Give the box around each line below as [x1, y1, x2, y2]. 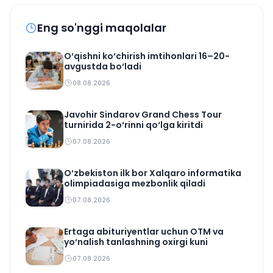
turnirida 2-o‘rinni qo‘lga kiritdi [64, 118, 203, 131]
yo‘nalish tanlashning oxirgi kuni [64, 235, 208, 248]
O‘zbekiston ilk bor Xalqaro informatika [64, 166, 241, 179]
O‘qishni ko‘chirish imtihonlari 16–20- [64, 49, 230, 62]
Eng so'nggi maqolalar [37, 19, 166, 35]
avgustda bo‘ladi [64, 60, 141, 73]
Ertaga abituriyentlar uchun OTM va [64, 225, 224, 238]
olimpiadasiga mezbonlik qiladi [64, 177, 205, 190]
